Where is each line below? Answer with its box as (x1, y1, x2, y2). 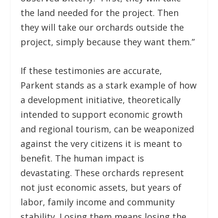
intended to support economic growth (20, 109, 183, 121)
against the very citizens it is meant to (20, 138, 182, 150)
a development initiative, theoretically (20, 94, 181, 106)
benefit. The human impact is (20, 152, 145, 164)
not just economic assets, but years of (20, 182, 182, 194)
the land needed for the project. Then (20, 7, 179, 19)
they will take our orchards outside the (20, 21, 184, 34)
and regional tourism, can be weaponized (20, 123, 195, 135)
